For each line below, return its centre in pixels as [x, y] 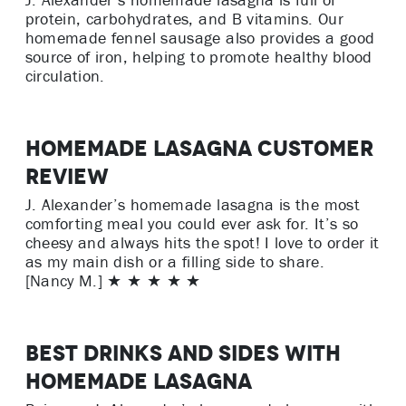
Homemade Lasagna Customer [199, 149]
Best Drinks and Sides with [183, 353]
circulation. [65, 77]
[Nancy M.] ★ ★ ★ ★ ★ [113, 281]
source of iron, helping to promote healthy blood [198, 58]
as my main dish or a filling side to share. [174, 262]
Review [67, 177]
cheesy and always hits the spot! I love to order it [202, 243]
